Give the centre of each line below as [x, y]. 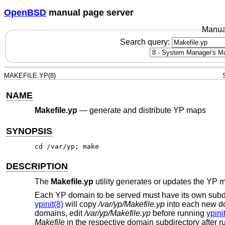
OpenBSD [25, 12]
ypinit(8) [49, 204]
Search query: [146, 42]
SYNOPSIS [29, 131]
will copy [81, 204]
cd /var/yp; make [67, 147]
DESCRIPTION [37, 166]
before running [178, 213]
